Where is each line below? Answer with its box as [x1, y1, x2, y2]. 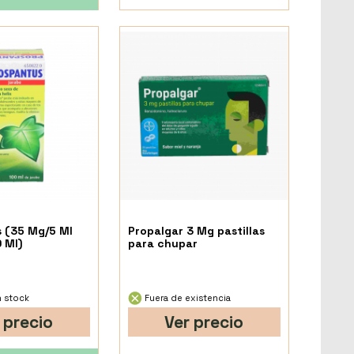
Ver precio [164, 311, 244, 333]
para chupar [127, 235, 198, 250]
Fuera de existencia [141, 292, 231, 303]
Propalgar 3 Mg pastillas [127, 223, 265, 238]
